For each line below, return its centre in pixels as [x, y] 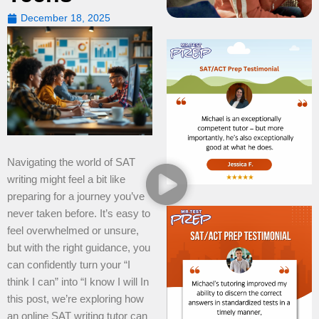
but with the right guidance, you [79, 247]
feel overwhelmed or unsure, [73, 230]
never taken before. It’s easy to [79, 213]
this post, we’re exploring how [75, 299]
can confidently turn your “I [69, 265]
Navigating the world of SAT [71, 162]
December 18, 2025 [66, 18]
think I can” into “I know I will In [78, 282]
